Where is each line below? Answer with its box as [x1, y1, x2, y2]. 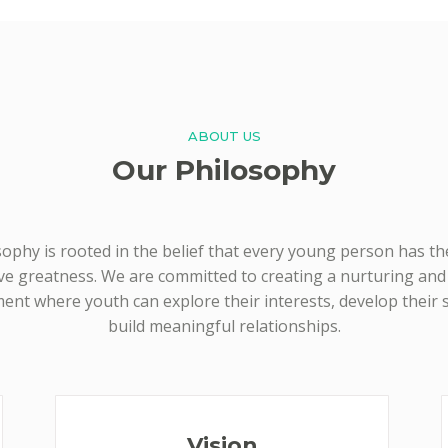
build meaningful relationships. [107, 315, 341, 337]
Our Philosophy [112, 153, 336, 187]
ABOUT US [187, 128, 261, 144]
